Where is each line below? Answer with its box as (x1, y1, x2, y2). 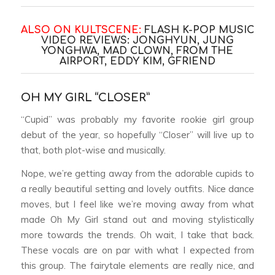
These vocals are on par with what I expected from (20, 244, 255, 256)
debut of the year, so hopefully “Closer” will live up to (20, 128, 255, 141)
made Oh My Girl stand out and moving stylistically (20, 213, 255, 225)
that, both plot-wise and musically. (20, 144, 166, 156)
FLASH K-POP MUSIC (144, 25, 254, 36)
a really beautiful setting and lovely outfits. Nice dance (20, 182, 255, 195)
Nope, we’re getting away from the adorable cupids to (20, 167, 255, 179)
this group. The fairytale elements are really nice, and (20, 259, 255, 271)
